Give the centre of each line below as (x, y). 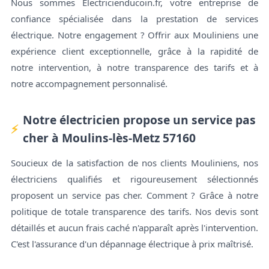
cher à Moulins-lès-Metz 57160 (109, 138)
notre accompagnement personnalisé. (89, 83)
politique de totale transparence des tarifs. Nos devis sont (134, 212)
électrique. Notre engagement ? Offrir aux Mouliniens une (134, 35)
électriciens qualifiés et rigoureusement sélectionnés (134, 179)
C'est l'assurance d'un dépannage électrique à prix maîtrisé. (132, 244)
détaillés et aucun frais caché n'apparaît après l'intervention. (134, 228)
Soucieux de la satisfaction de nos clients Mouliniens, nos (134, 163)
